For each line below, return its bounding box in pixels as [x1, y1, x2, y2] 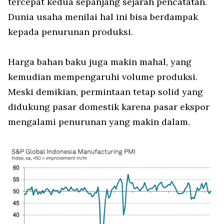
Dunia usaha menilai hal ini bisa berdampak [8, 10, 198, 22]
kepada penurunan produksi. [8, 25, 133, 37]
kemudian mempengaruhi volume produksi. [8, 70, 197, 82]
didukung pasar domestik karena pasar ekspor [8, 100, 209, 112]
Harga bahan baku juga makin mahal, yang [8, 55, 191, 67]
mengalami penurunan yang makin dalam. [8, 115, 190, 127]
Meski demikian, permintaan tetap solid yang [8, 85, 203, 97]
